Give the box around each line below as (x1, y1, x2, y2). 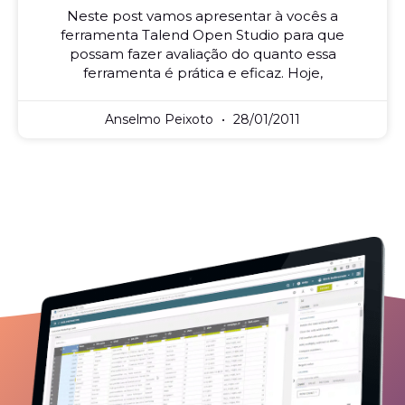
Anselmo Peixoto (105, 111, 217, 128)
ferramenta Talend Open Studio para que (61, 26, 344, 44)
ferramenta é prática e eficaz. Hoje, (82, 64, 323, 82)
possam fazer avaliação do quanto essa (69, 45, 336, 63)
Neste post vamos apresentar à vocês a (67, 7, 338, 25)
